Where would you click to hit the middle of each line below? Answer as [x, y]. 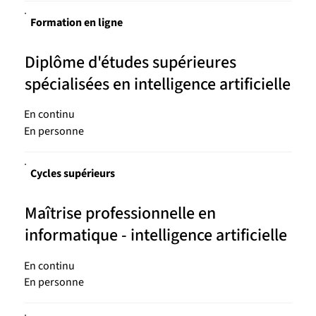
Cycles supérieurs [72, 174]
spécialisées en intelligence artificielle [157, 84]
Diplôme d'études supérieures [130, 62]
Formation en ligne [76, 22]
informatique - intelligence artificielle [156, 236]
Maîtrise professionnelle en [120, 214]
